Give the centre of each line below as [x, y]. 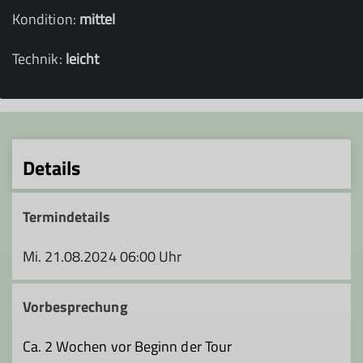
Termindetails [66, 216]
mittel [97, 19]
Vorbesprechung [75, 306]
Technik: [39, 59]
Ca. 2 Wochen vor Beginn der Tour [127, 346]
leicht [82, 59]
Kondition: [46, 19]
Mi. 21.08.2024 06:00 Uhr [102, 256]
